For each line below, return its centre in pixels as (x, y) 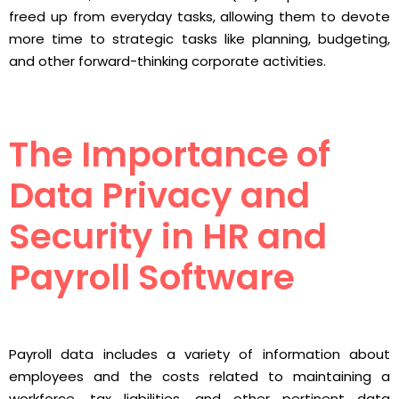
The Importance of (170, 155)
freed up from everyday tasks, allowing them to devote (199, 17)
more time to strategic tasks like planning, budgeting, (199, 39)
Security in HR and (168, 237)
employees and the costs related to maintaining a (199, 376)
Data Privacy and (159, 196)
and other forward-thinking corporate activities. (167, 61)
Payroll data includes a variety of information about (199, 354)
